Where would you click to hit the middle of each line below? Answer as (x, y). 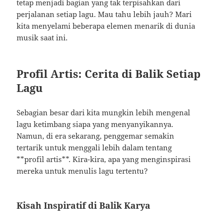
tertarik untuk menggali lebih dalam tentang (94, 148)
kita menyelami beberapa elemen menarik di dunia (106, 26)
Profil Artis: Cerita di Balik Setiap (109, 74)
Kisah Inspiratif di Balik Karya (84, 206)
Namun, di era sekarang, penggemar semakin (96, 136)
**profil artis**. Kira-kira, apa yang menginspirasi (104, 159)
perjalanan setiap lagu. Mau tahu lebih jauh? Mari (104, 14)
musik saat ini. (42, 38)
